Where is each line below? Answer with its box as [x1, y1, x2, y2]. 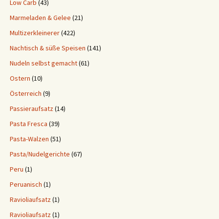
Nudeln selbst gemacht [10, 59, 77, 67]
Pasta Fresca [10, 119, 47, 128]
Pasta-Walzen [10, 134, 49, 143]
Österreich [10, 89, 42, 98]
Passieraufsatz [10, 104, 53, 113]
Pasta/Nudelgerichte [10, 150, 70, 158]
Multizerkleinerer [10, 28, 60, 37]
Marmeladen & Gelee [10, 13, 71, 22]
